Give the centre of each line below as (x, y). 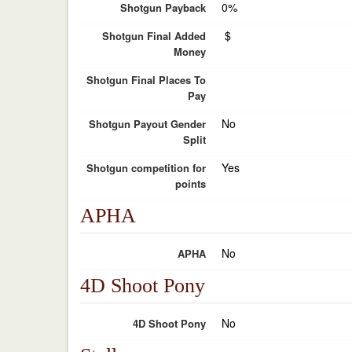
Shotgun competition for (146, 168)
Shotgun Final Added (154, 36)
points (191, 183)
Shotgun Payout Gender (147, 124)
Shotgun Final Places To (146, 80)
